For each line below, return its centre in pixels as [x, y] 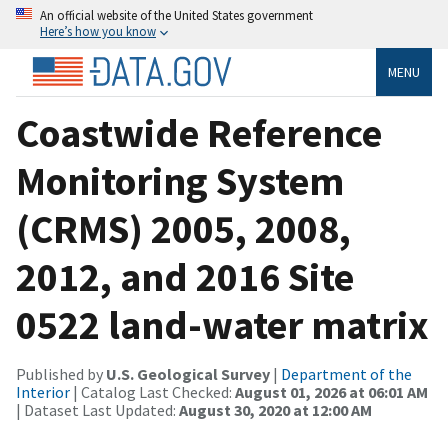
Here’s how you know [98, 31]
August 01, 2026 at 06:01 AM [331, 391]
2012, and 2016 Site [185, 276]
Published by [61, 373]
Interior [43, 391]
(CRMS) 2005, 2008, [183, 228]
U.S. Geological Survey [188, 373]
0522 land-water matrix [222, 324]
